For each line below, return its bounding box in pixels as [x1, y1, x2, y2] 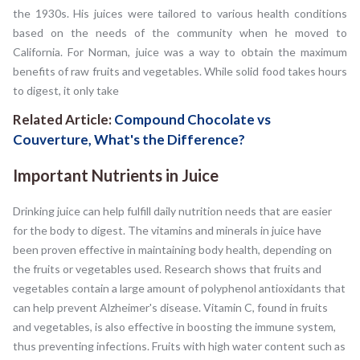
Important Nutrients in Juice [13, 166, 219, 186]
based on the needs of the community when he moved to [13, 26, 347, 40]
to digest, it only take [13, 84, 119, 98]
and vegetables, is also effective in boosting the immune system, [13, 320, 336, 334]
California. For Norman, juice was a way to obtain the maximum [13, 45, 347, 59]
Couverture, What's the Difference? [13, 131, 245, 149]
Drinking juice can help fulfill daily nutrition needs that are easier [13, 204, 332, 219]
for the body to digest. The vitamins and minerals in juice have [13, 223, 321, 238]
